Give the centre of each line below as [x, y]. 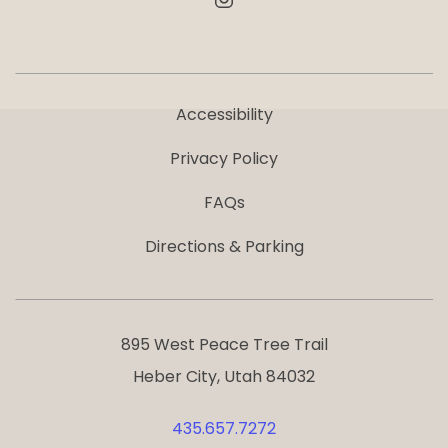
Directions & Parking [224, 246]
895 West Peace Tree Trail [224, 344]
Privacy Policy [224, 158]
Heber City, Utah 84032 [224, 376]
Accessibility [224, 114]
